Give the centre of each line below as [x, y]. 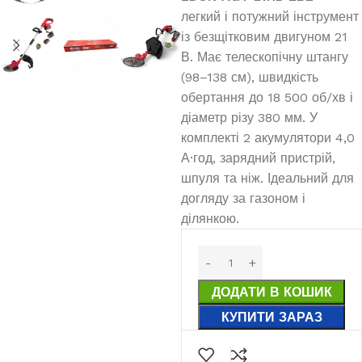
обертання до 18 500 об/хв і [267, 98]
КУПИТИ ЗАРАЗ [271, 318]
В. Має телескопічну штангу [265, 57]
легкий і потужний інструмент [270, 17]
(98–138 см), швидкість [250, 78]
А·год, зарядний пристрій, [258, 158]
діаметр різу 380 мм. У [249, 118]
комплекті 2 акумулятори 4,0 [268, 138]
